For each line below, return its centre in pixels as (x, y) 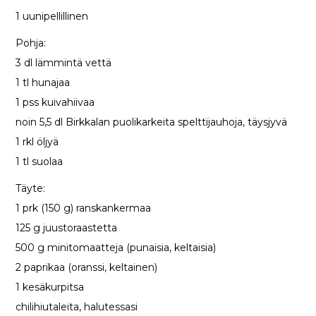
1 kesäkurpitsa (50, 287)
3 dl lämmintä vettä (64, 62)
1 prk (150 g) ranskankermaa (84, 208)
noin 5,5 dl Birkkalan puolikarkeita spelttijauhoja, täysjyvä (152, 122)
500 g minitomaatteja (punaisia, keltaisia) (116, 247)
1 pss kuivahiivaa (55, 102)
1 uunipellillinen (52, 16)
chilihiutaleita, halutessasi (77, 306)
